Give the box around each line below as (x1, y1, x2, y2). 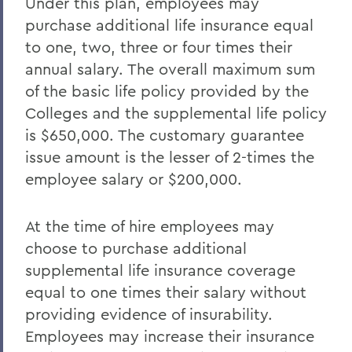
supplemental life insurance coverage (25, 260, 295, 280)
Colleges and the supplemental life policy (25, 103, 327, 123)
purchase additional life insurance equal (25, 15, 313, 35)
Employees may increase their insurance (25, 326, 314, 346)
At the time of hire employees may (25, 216, 274, 236)
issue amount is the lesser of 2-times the (25, 147, 314, 167)
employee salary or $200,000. (25, 169, 242, 189)
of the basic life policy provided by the (25, 81, 309, 101)
